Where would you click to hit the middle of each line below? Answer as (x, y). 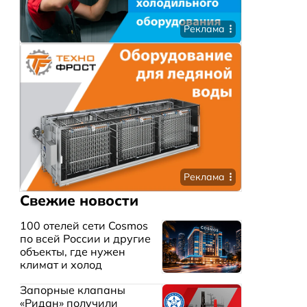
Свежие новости (79, 200)
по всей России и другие (85, 239)
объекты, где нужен (72, 252)
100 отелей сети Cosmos (84, 226)
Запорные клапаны (72, 290)
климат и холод (61, 265)
